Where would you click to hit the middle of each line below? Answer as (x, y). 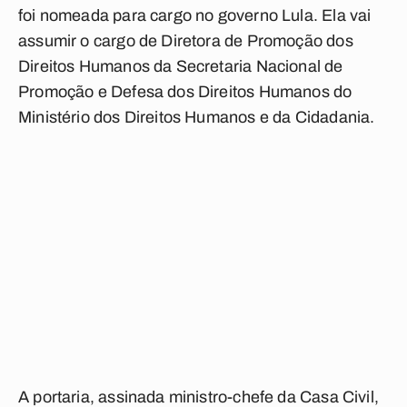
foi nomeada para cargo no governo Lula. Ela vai (195, 15)
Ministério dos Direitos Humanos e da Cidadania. (197, 117)
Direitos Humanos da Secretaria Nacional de (181, 66)
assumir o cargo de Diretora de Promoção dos (186, 41)
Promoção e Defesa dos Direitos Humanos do (185, 92)
